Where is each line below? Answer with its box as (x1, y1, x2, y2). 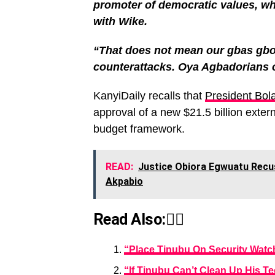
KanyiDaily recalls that (93, 90, 205, 102)
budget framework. (93, 123, 185, 135)
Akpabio (106, 176, 143, 187)
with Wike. (93, 15, 147, 28)
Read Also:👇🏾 (93, 210, 184, 228)
